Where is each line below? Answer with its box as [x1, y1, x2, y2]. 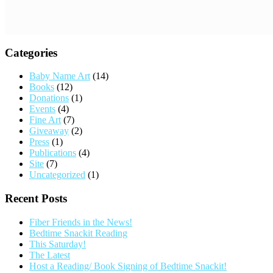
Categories [5, 46, 57, 59]
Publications [29, 147, 76, 158]
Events [29, 104, 55, 115]
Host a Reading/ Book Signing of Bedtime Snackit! [29, 260, 227, 271]
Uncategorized [29, 169, 85, 180]
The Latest [29, 249, 70, 260]
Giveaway [29, 126, 69, 136]
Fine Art [29, 115, 61, 126]
